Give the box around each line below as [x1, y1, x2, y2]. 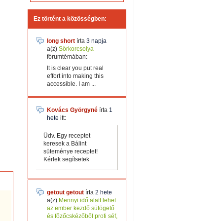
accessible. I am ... [47, 80, 96, 87]
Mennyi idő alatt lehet [59, 197, 116, 204]
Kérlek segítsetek [43, 156, 89, 163]
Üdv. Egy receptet [43, 132, 90, 139]
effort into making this [47, 73, 104, 79]
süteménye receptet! [43, 148, 98, 155]
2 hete [95, 189, 112, 196]
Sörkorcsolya [59, 45, 94, 52]
